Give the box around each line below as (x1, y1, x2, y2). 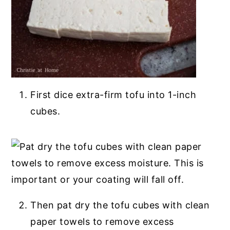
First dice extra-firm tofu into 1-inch (30, 89, 197, 100)
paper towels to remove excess (30, 216, 174, 227)
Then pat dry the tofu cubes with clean (30, 199, 210, 210)
